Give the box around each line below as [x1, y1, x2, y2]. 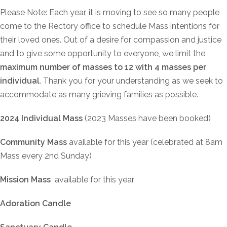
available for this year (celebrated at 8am [69, 137, 222, 147]
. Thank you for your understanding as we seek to [40, 76, 223, 86]
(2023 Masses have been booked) [83, 113, 211, 123]
